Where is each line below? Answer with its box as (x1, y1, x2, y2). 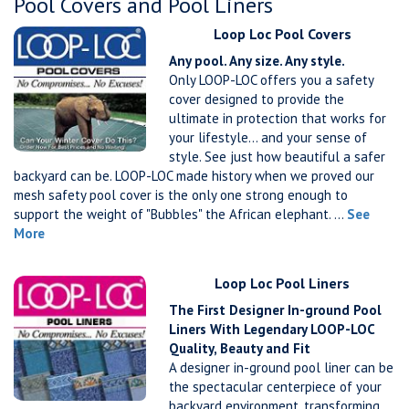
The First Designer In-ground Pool (169, 301, 382, 319)
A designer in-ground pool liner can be (169, 359, 393, 376)
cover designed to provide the (169, 90, 344, 108)
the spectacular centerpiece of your (169, 378, 382, 395)
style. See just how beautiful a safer (169, 148, 385, 165)
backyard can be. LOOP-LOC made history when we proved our (14, 167, 374, 184)
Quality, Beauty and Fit (169, 340, 310, 357)
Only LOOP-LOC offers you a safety (169, 71, 373, 89)
